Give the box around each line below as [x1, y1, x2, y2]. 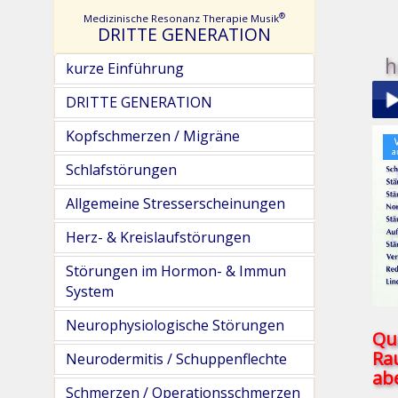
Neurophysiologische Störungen [66, 315, 284, 335]
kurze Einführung [66, 59, 184, 78]
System [66, 282, 114, 301]
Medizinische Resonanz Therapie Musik [83, 12, 279, 25]
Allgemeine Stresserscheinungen [66, 194, 285, 213]
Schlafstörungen [66, 160, 177, 179]
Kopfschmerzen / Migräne [66, 126, 240, 146]
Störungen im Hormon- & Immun [66, 261, 286, 281]
